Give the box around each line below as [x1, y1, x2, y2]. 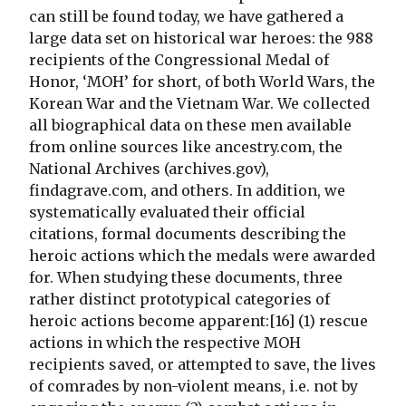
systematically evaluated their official [29, 203, 305, 222]
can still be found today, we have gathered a [29, 7, 343, 26]
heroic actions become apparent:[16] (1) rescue [29, 312, 368, 331]
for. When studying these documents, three [29, 268, 343, 287]
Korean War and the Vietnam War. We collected [29, 94, 370, 113]
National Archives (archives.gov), [29, 159, 269, 179]
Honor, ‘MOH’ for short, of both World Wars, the [29, 72, 375, 92]
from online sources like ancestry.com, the [29, 138, 343, 157]
